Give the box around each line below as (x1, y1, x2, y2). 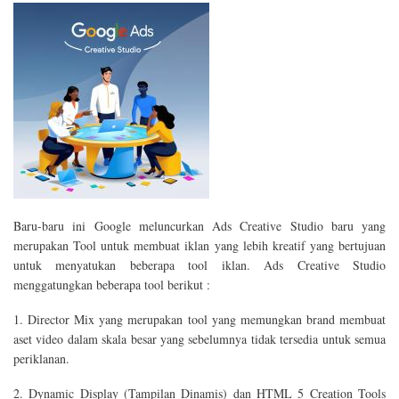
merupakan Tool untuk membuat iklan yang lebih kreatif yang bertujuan (13, 237, 386, 255)
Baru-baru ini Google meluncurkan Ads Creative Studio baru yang (13, 217, 386, 235)
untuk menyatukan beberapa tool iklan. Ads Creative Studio (13, 256, 386, 274)
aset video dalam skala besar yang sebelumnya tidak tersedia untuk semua (13, 330, 386, 347)
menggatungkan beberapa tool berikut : (13, 276, 210, 294)
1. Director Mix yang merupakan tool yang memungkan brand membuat (13, 310, 386, 328)
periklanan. (13, 349, 69, 367)
